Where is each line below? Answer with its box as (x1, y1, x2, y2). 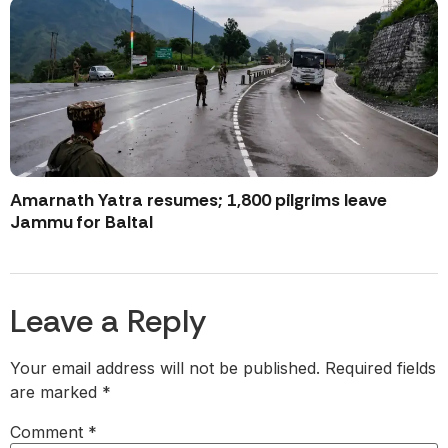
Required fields (325, 358, 436, 379)
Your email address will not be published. (10, 358, 320, 379)
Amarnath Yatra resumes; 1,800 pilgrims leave (10, 189, 387, 212)
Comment (10, 422, 88, 443)
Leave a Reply (10, 300, 206, 343)
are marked (10, 382, 102, 403)
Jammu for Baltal (10, 211, 153, 234)
